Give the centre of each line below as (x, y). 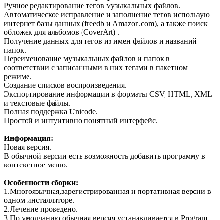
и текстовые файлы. (37, 103)
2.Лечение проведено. (41, 209)
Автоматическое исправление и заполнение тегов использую (107, 15)
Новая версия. (27, 147)
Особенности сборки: (41, 183)
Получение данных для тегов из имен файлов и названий (100, 41)
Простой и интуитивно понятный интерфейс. (81, 121)
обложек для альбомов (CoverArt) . (62, 32)
